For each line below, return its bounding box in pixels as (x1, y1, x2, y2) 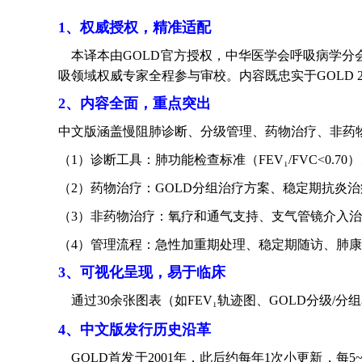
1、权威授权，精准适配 (58, 19, 211, 36)
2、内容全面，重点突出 (58, 95, 211, 112)
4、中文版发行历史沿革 (58, 322, 211, 338)
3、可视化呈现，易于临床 (58, 264, 225, 280)
